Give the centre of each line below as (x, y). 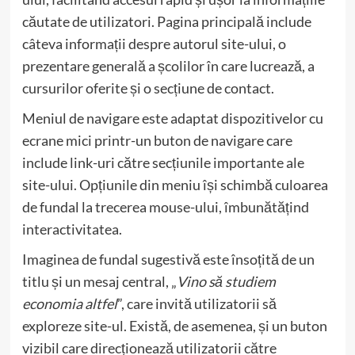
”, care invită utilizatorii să (197, 303)
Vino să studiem (226, 281)
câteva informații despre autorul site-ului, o (154, 44)
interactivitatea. (72, 229)
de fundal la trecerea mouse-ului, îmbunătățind (165, 207)
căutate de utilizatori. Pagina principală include (166, 21)
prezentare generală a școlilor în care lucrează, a (168, 66)
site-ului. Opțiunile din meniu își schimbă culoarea (175, 185)
